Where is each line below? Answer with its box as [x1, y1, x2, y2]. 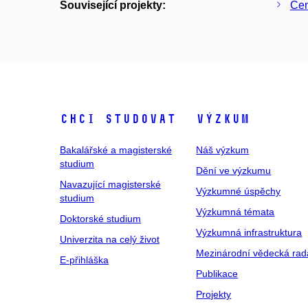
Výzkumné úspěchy [196, 186, 281, 197]
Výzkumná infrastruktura [196, 227, 302, 238]
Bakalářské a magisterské [60, 144, 172, 155]
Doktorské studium [60, 213, 141, 224]
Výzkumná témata [196, 206, 275, 217]
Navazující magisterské [60, 179, 161, 190]
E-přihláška [60, 254, 109, 265]
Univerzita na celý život [60, 234, 159, 245]
